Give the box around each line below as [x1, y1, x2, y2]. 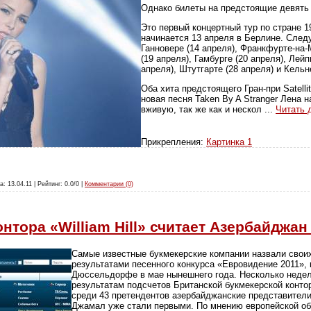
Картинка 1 [206, 136, 252, 147]
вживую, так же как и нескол [141, 104, 264, 115]
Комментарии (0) [85, 180, 133, 188]
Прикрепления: [141, 136, 206, 147]
